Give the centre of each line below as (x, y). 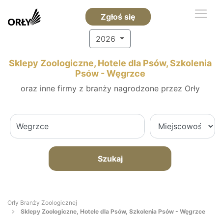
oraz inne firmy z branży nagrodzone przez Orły (110, 88)
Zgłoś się (118, 17)
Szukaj (110, 159)
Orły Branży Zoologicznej (42, 203)
